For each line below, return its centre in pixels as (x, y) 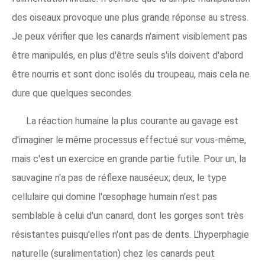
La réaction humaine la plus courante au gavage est (132, 121)
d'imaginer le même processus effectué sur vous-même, (129, 140)
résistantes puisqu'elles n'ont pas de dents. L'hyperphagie (130, 234)
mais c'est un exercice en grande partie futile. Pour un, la (129, 159)
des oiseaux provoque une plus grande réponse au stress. (130, 17)
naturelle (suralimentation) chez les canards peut (113, 253)
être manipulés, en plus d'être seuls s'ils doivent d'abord (127, 55)
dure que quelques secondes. (72, 93)
